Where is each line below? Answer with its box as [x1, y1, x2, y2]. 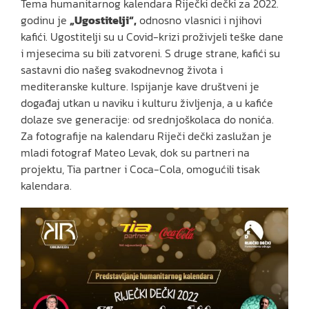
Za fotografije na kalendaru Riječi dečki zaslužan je [21, 128, 272, 145]
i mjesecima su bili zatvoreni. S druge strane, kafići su [21, 45, 280, 62]
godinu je [21, 12, 70, 29]
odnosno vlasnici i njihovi [137, 12, 261, 29]
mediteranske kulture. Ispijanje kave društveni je [21, 78, 259, 95]
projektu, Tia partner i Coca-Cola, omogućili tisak [21, 161, 260, 178]
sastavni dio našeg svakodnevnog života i [21, 61, 223, 79]
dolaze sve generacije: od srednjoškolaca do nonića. [21, 111, 274, 128]
